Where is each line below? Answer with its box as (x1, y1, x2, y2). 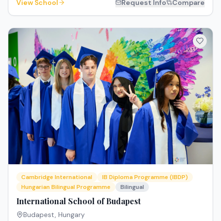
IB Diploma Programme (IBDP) (102, 173, 188, 182)
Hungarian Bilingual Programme (21, 183, 110, 191)
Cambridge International (21, 173, 92, 182)
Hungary (58, 210, 85, 220)
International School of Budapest (16, 196, 141, 207)
